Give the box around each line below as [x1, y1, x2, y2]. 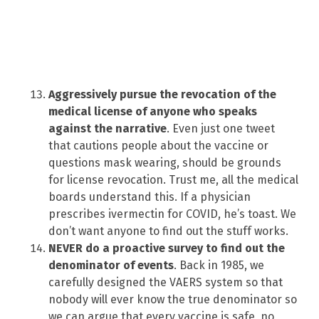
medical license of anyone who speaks [48, 104, 257, 118]
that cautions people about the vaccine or [48, 138, 268, 152]
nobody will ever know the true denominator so [48, 292, 297, 306]
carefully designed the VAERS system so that [48, 275, 283, 289]
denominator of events [48, 258, 174, 272]
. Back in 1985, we [174, 258, 264, 272]
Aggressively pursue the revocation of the [48, 87, 276, 101]
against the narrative [48, 121, 167, 135]
